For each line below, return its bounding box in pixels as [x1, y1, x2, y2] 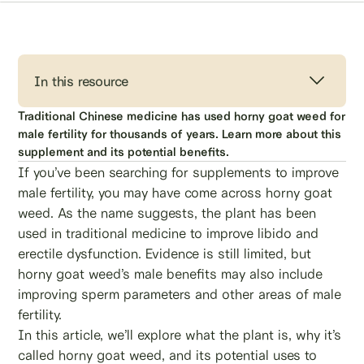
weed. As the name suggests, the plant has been [18, 204, 317, 221]
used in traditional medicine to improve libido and [18, 224, 319, 241]
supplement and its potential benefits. [18, 144, 230, 159]
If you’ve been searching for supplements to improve [18, 163, 340, 180]
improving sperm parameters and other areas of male [18, 285, 342, 302]
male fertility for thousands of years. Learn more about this [18, 126, 342, 141]
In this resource [34, 72, 130, 89]
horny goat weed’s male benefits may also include [18, 265, 323, 282]
